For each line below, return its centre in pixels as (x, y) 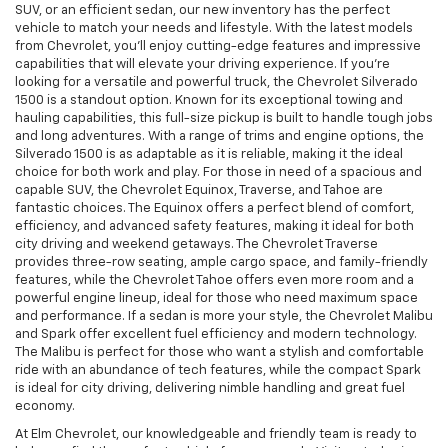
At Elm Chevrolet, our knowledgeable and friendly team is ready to (216, 435)
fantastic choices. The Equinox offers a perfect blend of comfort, (214, 209)
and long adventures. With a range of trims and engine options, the (219, 137)
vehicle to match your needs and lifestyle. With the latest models (214, 29)
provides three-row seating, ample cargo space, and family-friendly (221, 263)
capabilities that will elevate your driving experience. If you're (202, 65)
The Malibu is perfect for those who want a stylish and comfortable (219, 353)
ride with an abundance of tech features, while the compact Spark (218, 371)
